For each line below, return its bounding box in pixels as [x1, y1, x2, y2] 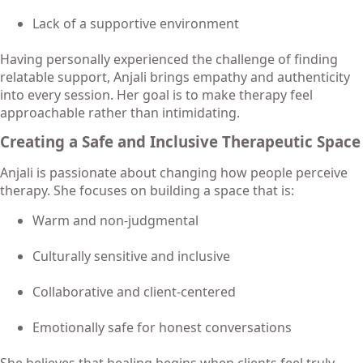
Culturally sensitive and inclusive [32, 246, 230, 265]
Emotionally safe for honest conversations [32, 318, 292, 336]
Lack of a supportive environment [32, 14, 239, 32]
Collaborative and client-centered [32, 282, 236, 301]
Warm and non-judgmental [32, 211, 199, 229]
